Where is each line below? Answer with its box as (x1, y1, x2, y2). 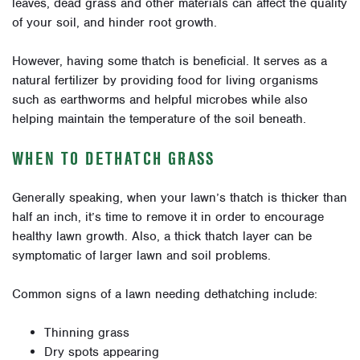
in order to (201, 209, 260, 226)
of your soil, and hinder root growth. (12, 14, 217, 31)
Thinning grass (44, 325, 129, 342)
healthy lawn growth (12, 228, 125, 245)
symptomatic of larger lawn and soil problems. (12, 247, 271, 264)
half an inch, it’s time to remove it (12, 209, 201, 226)
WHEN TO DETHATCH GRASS (12, 146, 215, 171)
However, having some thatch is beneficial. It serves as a (12, 53, 327, 70)
